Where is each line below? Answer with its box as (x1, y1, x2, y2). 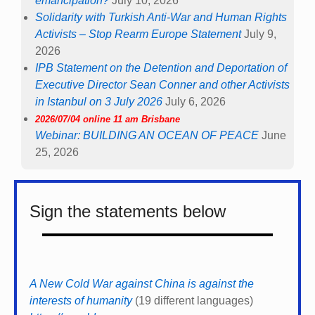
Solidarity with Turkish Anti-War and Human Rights (35, 11, 287, 23)
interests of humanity (30, 294, 132, 307)
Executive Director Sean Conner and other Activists (35, 78, 290, 91)
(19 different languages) (132, 294, 253, 307)
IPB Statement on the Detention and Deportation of (35, 61, 287, 74)
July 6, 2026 (165, 95, 226, 108)
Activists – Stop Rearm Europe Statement (35, 27, 241, 40)
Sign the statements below (30, 201, 226, 221)
